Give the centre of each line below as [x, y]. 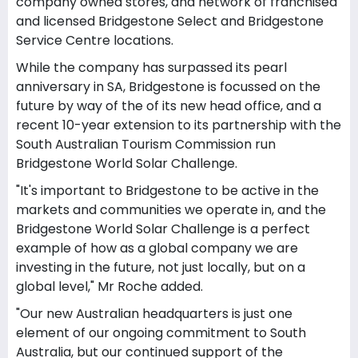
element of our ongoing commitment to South [161, 333]
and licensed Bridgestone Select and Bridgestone [170, 21]
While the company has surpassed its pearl [151, 68]
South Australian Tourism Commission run [146, 144]
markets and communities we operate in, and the [171, 210]
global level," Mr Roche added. [109, 286]
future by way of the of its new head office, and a [169, 106]
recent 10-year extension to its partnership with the [179, 125]
